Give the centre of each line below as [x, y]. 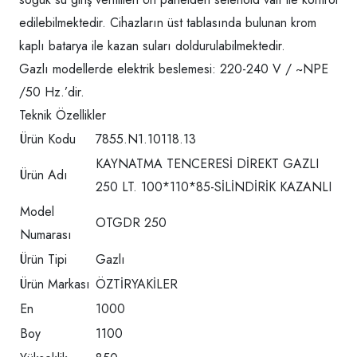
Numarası [46, 235]
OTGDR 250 [131, 223]
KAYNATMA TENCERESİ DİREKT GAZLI [207, 164]
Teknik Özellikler [63, 116]
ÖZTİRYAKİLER [137, 284]
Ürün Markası [55, 284]
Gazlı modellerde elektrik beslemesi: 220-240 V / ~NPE [174, 69]
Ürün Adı [44, 175]
